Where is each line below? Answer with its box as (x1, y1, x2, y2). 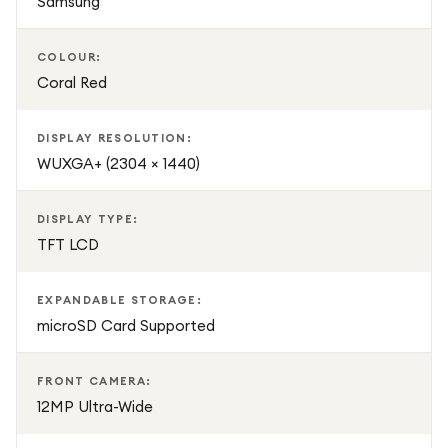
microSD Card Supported (37, 316, 215, 335)
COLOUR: (37, 50, 102, 64)
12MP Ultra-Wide (37, 397, 153, 416)
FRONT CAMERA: (37, 374, 152, 388)
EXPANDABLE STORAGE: (37, 293, 203, 307)
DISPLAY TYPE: (37, 212, 139, 226)
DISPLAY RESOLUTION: (37, 131, 193, 145)
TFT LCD (37, 235, 99, 254)
